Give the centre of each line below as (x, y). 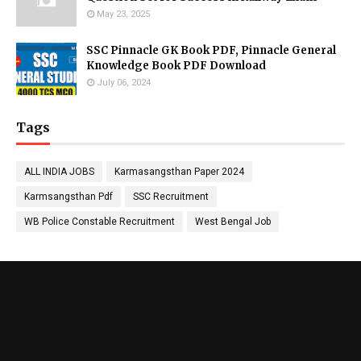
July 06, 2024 (124, 82)
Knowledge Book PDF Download (176, 65)
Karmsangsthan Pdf (68, 196)
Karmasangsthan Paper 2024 (179, 171)
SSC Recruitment (171, 196)
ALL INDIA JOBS (59, 171)
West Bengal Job (233, 221)
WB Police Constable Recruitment (100, 221)
